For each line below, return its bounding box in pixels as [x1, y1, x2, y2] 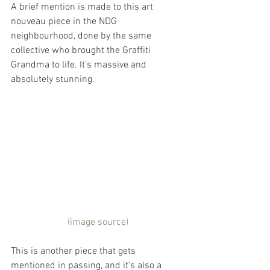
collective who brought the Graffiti [11, 45, 153, 57]
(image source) [67, 216, 128, 228]
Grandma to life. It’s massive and [11, 59, 149, 72]
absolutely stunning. [11, 74, 95, 86]
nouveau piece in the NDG [11, 16, 119, 28]
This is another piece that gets [11, 245, 138, 257]
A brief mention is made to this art [11, 1, 155, 14]
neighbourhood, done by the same [11, 30, 154, 43]
